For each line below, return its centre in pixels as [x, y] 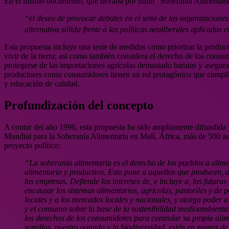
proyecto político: [32, 145]
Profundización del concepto [79, 105]
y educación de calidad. [42, 83]
